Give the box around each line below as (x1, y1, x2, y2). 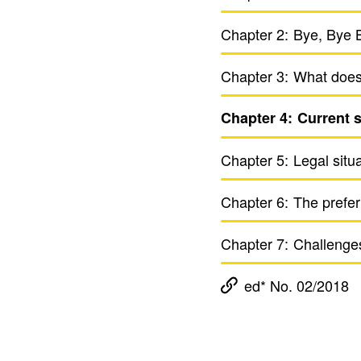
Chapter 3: (221, 65, 289, 86)
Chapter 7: (221, 233, 289, 254)
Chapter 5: (221, 149, 289, 170)
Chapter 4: (221, 107, 293, 128)
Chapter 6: (221, 191, 289, 212)
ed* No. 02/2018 (243, 275, 349, 296)
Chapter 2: (221, 23, 289, 44)
